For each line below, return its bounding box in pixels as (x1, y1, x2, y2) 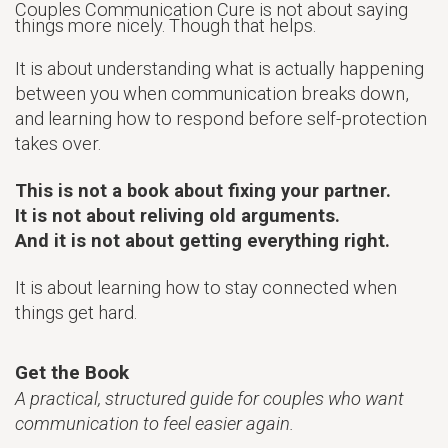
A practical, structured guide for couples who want (15, 388, 404, 410)
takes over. (15, 133, 101, 155)
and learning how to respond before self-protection (15, 108, 427, 130)
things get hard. (15, 302, 137, 324)
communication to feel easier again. (15, 413, 294, 435)
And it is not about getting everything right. (15, 230, 390, 252)
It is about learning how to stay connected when (15, 277, 397, 299)
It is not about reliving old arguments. (15, 205, 340, 227)
